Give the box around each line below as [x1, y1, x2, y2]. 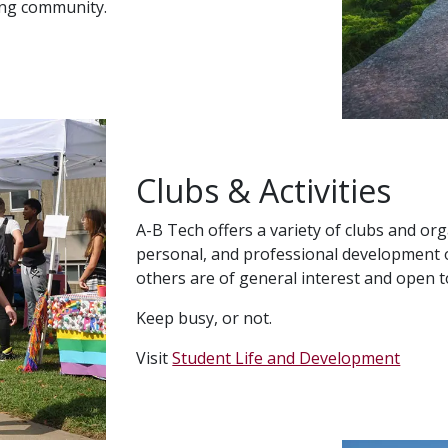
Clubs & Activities [136, 169, 392, 213]
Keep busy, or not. [136, 307, 273, 330]
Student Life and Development [172, 347, 401, 370]
